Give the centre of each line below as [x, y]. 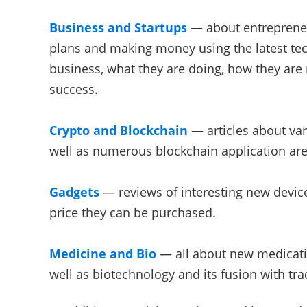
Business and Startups [118, 27]
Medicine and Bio [103, 254]
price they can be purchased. [133, 212]
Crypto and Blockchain [119, 130]
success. [74, 89]
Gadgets [74, 192]
